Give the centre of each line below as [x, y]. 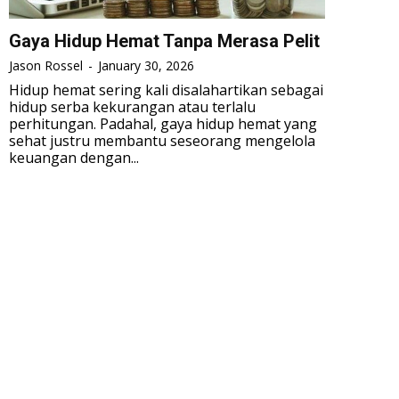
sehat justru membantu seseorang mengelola [162, 140]
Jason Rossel [46, 65]
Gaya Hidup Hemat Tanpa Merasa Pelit [164, 41]
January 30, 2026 [146, 65]
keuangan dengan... [74, 157]
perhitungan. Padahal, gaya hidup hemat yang [163, 123]
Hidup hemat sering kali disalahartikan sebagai [166, 90]
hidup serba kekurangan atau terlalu [132, 106]
